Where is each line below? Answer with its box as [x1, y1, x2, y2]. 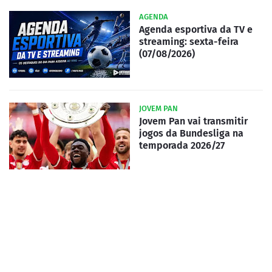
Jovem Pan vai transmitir [139, 115, 248, 127]
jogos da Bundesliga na [139, 127, 243, 139]
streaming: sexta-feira [139, 35, 239, 47]
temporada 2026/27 [139, 139, 225, 151]
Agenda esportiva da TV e [139, 23, 253, 35]
